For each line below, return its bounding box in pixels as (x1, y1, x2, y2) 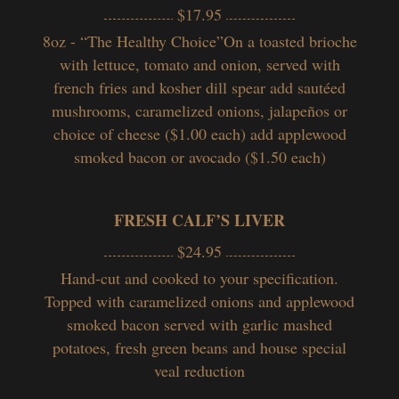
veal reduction (154, 359, 245, 381)
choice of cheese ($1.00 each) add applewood (53, 122, 346, 144)
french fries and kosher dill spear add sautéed (53, 76, 346, 98)
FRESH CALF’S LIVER (114, 208, 285, 232)
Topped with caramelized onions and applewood (45, 289, 354, 312)
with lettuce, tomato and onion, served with (59, 53, 340, 75)
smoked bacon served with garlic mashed (67, 313, 332, 335)
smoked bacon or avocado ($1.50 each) (73, 145, 326, 167)
